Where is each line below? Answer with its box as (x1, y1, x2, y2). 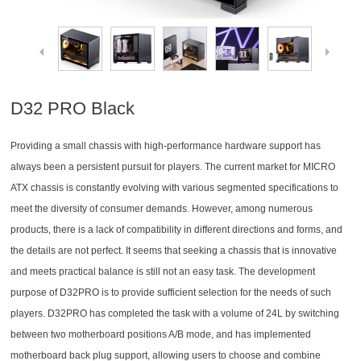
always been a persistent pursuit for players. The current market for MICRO (10, 161, 336, 172)
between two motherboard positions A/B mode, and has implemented (10, 329, 312, 340)
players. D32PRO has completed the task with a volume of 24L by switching (10, 308, 340, 319)
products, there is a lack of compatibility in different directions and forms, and (10, 224, 343, 235)
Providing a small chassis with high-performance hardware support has (10, 140, 322, 151)
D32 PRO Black (10, 98, 135, 118)
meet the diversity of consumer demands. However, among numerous (10, 203, 313, 214)
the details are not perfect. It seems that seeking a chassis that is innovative (10, 245, 338, 256)
